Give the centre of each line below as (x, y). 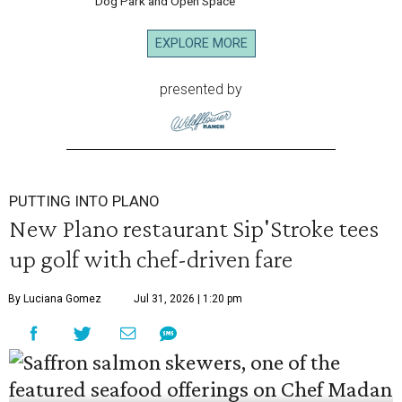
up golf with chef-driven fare (151, 259)
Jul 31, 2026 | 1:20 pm (188, 299)
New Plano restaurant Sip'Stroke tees (194, 228)
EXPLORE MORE (201, 44)
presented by (201, 90)
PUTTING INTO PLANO (84, 201)
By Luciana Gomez (55, 299)
